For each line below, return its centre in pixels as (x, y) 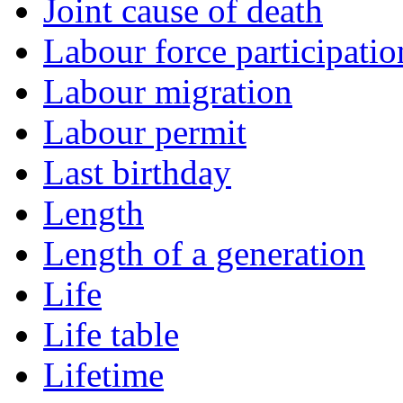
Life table (111, 335)
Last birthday (137, 173)
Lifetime (103, 375)
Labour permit (145, 132)
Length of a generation (204, 254)
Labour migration (168, 92)
